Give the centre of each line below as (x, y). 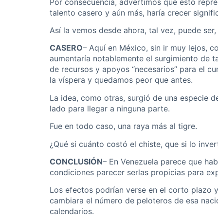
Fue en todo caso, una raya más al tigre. (123, 126)
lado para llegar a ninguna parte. (110, 108)
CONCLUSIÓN (76, 162)
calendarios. (72, 211)
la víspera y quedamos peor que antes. (121, 80)
